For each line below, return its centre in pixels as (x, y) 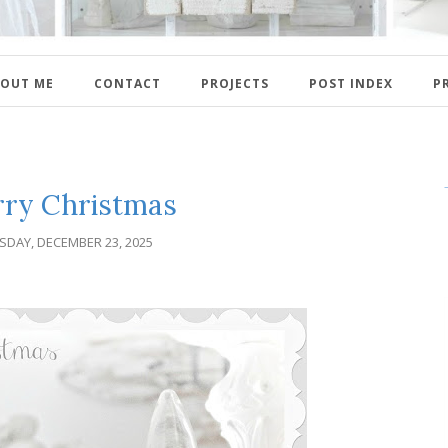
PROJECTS (235, 83)
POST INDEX (351, 83)
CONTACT (127, 83)
